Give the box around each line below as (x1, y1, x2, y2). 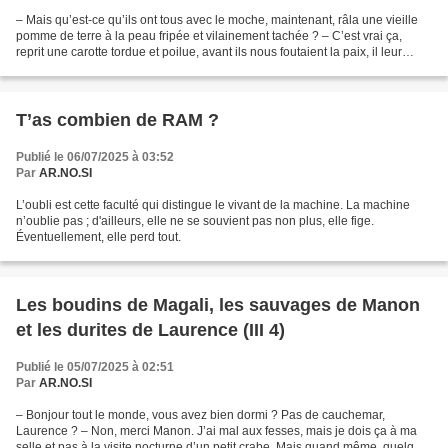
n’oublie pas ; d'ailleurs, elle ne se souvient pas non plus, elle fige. (16, 214, 374, 228)
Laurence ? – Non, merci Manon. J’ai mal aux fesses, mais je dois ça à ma (16, 424, 417, 438)
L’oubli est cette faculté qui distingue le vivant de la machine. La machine (16, 198, 410, 212)
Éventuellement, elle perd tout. (16, 230, 181, 244)
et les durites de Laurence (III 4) (16, 320, 285, 340)
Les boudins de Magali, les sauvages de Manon (16, 295, 420, 315)
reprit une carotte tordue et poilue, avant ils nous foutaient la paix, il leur (16, 45, 402, 59)
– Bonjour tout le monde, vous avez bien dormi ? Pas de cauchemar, (16, 408, 385, 422)
